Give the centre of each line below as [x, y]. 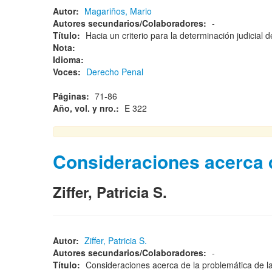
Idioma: [70, 59]
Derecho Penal [115, 72]
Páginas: [72, 96]
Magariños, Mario [118, 11]
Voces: [68, 72]
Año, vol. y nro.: [87, 108]
